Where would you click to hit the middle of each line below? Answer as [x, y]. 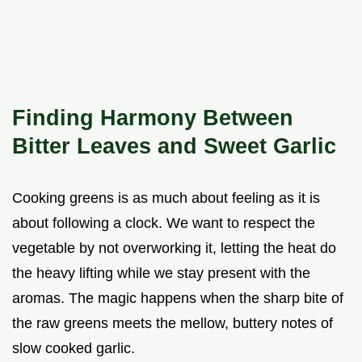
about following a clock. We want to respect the [164, 223]
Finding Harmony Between [153, 117]
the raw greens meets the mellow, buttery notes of [173, 323]
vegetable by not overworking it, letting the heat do [174, 248]
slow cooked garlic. [74, 348]
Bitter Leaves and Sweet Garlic [174, 145]
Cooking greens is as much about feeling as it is [166, 198]
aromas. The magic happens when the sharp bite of [178, 298]
